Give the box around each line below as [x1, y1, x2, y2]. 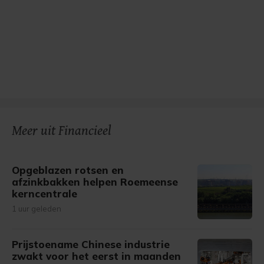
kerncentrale [12, 187, 77, 200]
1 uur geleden [12, 204, 61, 213]
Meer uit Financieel [12, 123, 111, 139]
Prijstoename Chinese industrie [12, 238, 170, 250]
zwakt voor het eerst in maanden [12, 250, 181, 262]
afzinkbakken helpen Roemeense [12, 176, 178, 188]
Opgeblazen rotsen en [12, 164, 124, 176]
